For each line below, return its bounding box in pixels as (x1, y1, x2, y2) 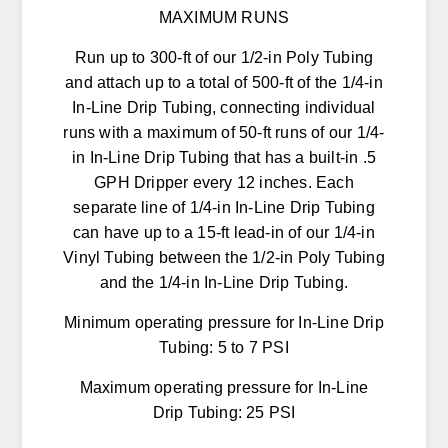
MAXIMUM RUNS (158, 9, 290, 27)
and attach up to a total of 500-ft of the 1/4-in (65, 74, 383, 92)
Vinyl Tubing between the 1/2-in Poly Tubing (63, 249, 385, 267)
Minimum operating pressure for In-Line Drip (64, 314, 384, 332)
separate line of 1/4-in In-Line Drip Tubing (73, 199, 375, 217)
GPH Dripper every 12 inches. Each (94, 174, 354, 192)
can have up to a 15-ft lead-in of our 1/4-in (73, 224, 375, 242)
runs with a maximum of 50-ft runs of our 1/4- (63, 124, 385, 142)
